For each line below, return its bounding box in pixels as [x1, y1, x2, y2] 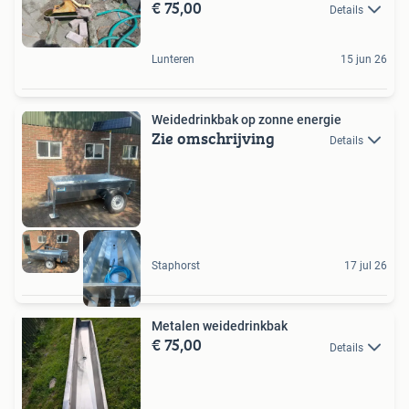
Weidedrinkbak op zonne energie [152, 111, 341, 127]
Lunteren [152, 52, 194, 66]
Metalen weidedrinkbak [152, 319, 288, 334]
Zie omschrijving [152, 125, 275, 151]
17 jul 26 [344, 259, 387, 273]
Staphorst [152, 259, 200, 273]
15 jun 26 [341, 52, 387, 66]
